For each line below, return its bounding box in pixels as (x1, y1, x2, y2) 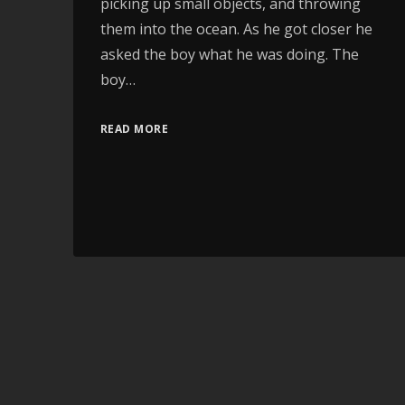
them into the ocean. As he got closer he (99, 19, 372, 39)
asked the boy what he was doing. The (99, 44, 359, 64)
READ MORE (99, 121, 169, 137)
